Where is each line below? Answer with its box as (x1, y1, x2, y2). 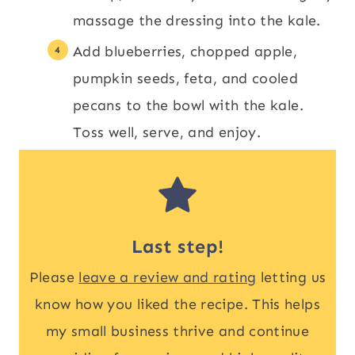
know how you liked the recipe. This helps (35, 296, 320, 313)
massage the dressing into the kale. (73, 12, 321, 29)
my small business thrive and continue (45, 323, 310, 340)
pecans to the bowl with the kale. (73, 97, 303, 114)
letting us (256, 269, 326, 286)
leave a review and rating (78, 269, 257, 286)
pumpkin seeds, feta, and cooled (73, 70, 299, 87)
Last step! (131, 235, 224, 258)
